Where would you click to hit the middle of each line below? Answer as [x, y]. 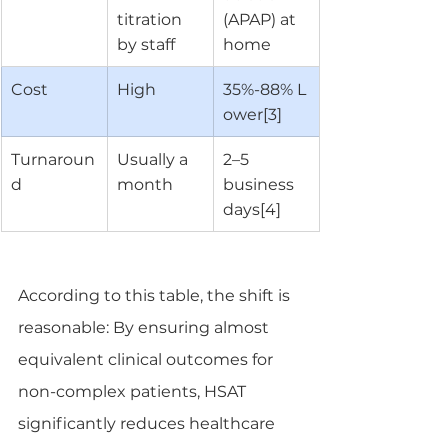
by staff [146, 44]
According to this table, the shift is [156, 295]
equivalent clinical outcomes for [147, 359]
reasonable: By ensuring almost [145, 327]
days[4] [252, 209]
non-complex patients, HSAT [134, 391]
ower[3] [252, 114]
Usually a [154, 159]
